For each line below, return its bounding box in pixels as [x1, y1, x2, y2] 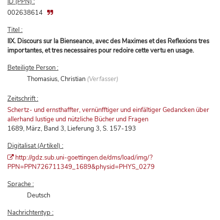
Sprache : [7, 179, 34, 189]
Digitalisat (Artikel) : [7, 141, 63, 150]
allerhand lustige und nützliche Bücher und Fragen [7, 114, 148, 124]
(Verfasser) [87, 74, 119, 83]
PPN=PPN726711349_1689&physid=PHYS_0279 [7, 162, 155, 171]
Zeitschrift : [7, 94, 38, 103]
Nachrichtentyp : [7, 208, 54, 217]
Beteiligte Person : [7, 63, 58, 72]
